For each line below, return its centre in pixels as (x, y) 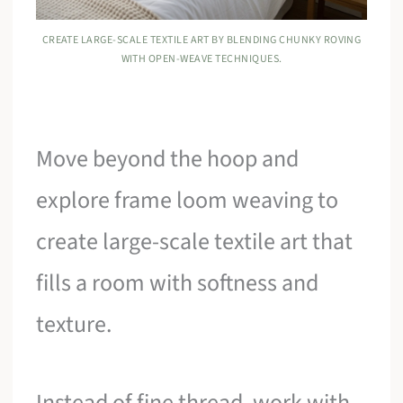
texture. (74, 324)
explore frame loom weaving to (188, 200)
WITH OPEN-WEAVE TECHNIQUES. (201, 58)
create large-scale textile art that (195, 241)
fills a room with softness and (178, 282)
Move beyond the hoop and (168, 158)
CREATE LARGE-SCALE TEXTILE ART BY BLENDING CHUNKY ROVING (201, 40)
